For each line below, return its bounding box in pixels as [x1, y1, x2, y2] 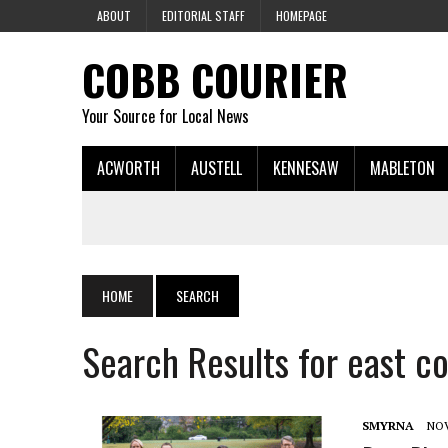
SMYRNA [362, 418, 414, 433]
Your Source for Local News [82, 104, 249, 128]
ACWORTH [97, 156, 160, 180]
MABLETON [370, 156, 435, 180]
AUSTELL [191, 156, 242, 180]
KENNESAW [273, 156, 339, 180]
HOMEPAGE [276, 7, 327, 24]
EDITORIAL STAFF [162, 7, 245, 24]
